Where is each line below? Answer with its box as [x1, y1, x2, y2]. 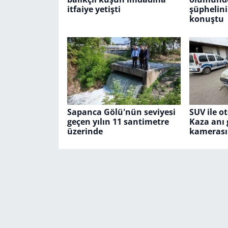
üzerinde [67, 125, 103, 137]
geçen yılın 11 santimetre [67, 116, 169, 127]
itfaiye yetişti [67, 4, 121, 15]
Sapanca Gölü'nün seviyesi [67, 106, 176, 118]
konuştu [189, 13, 224, 24]
